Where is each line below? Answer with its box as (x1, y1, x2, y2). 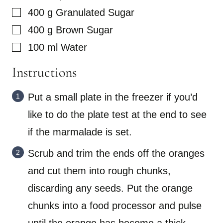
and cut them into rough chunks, (28, 165, 171, 177)
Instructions (12, 64, 80, 81)
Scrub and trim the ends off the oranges (28, 148, 205, 159)
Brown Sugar (56, 24, 113, 36)
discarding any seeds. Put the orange (28, 183, 193, 194)
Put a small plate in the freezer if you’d (28, 92, 198, 103)
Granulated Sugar (56, 7, 134, 18)
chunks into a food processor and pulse (28, 200, 202, 212)
